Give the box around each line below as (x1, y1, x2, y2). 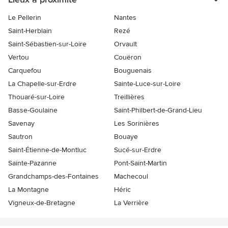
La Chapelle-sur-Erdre (8, 79, 76, 88)
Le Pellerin (8, 13, 41, 22)
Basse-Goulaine (8, 105, 58, 115)
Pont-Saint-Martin (114, 158, 167, 167)
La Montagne (8, 185, 49, 194)
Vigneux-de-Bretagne (8, 198, 75, 207)
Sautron (8, 132, 33, 141)
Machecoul (114, 172, 148, 181)
